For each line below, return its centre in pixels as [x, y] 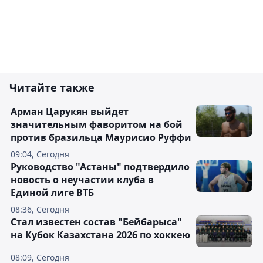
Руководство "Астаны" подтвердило [100, 167]
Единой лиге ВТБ [52, 193]
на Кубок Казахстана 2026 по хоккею [100, 235]
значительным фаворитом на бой [97, 125]
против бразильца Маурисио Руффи [101, 138]
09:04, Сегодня [40, 154]
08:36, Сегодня [40, 210]
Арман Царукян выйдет [70, 112]
